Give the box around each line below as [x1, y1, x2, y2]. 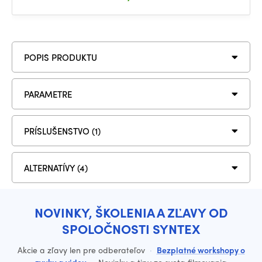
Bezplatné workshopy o [156, 244, 245, 256]
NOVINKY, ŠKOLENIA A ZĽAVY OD [34, 203, 228, 222]
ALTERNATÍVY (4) [24, 161, 88, 174]
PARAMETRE [24, 87, 72, 101]
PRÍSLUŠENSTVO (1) [24, 124, 101, 137]
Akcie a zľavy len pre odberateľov [17, 244, 147, 256]
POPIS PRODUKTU [24, 50, 97, 64]
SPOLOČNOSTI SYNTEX [62, 219, 200, 239]
